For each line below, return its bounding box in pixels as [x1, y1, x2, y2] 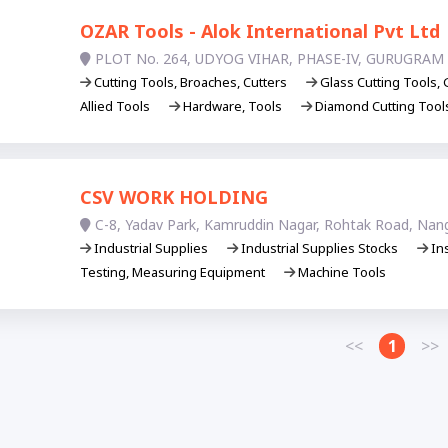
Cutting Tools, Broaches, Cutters [90, 73, 290, 92]
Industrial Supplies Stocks [237, 239, 401, 258]
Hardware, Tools [179, 97, 285, 116]
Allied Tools [79, 97, 153, 116]
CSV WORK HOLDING [79, 185, 268, 210]
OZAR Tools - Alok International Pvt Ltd [79, 19, 440, 44]
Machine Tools [294, 263, 386, 282]
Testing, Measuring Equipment [79, 263, 268, 282]
